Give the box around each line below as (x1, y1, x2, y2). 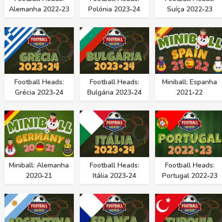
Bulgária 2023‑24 (87, 88, 142, 98)
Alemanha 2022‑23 (8, 4, 69, 14)
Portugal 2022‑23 (162, 171, 218, 181)
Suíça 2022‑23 (166, 4, 213, 14)
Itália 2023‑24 (92, 171, 136, 181)
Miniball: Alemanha (9, 161, 69, 170)
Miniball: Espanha (162, 77, 217, 87)
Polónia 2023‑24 (88, 4, 140, 14)
